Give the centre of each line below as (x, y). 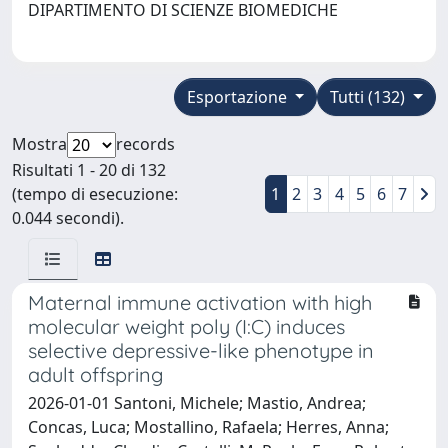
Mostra (39, 143)
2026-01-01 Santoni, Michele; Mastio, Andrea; (197, 402)
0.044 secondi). (68, 217)
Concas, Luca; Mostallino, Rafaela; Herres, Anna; (208, 426)
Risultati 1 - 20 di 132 (89, 169)
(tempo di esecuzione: (95, 193)
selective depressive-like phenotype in (201, 350)
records (145, 143)
